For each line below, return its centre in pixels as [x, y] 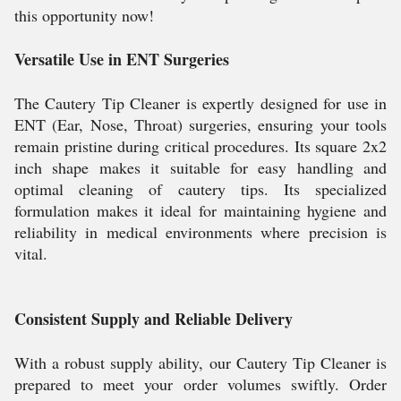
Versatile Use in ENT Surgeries [122, 59]
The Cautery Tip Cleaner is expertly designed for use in [200, 103]
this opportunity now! [84, 15]
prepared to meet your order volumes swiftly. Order [200, 384]
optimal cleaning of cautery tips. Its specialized [200, 189]
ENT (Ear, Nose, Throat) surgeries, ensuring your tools [200, 124]
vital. [31, 253]
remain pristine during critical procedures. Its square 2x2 [200, 146]
